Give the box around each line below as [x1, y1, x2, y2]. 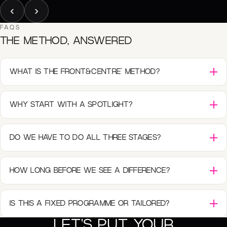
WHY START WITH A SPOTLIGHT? [10, 101, 133, 109]
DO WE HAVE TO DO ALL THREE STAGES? [10, 134, 161, 142]
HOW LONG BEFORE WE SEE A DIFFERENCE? [10, 167, 170, 175]
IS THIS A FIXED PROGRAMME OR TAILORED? [10, 200, 170, 208]
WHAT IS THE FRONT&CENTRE [10, 68, 121, 76]
